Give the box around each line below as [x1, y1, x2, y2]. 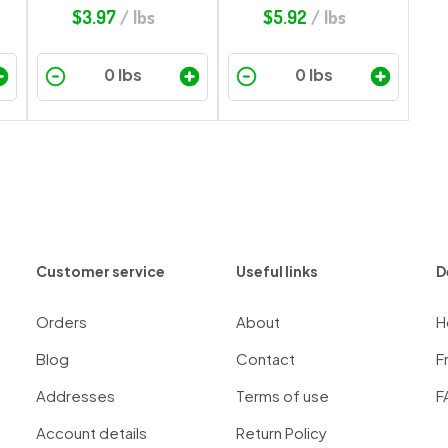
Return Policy [235, 422, 327, 442]
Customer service [35, 261, 165, 280]
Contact [235, 348, 295, 368]
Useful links [235, 261, 318, 280]
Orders [35, 311, 87, 331]
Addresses [35, 385, 115, 405]
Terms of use [235, 385, 329, 405]
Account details [35, 422, 147, 442]
